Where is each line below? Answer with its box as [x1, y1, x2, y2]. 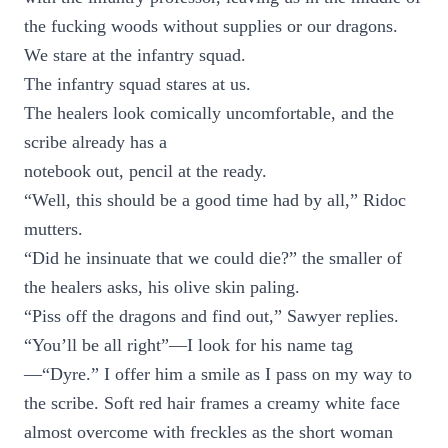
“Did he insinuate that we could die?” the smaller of [24, 248, 402, 268]
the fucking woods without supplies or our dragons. [24, 16, 398, 36]
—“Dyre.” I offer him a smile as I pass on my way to [24, 364, 412, 384]
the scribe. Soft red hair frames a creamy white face [24, 393, 400, 413]
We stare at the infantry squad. [24, 45, 246, 65]
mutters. [24, 219, 83, 239]
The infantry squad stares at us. [24, 74, 251, 94]
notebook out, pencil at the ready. [24, 161, 267, 181]
